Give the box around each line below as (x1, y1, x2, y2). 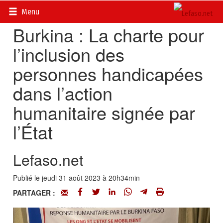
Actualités (43, 5, 74, 15)
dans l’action (13, 80, 113, 106)
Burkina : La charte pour (13, 22, 205, 47)
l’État (13, 119, 53, 144)
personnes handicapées (13, 61, 204, 86)
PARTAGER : (13, 188, 62, 198)
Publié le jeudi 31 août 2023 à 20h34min (13, 173, 140, 183)
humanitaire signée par (13, 100, 196, 125)
